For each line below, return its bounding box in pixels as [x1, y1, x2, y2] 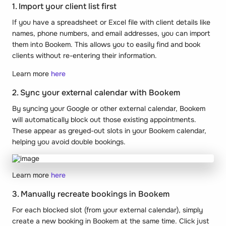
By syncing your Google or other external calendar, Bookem [12, 103, 205, 113]
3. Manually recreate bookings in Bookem [12, 188, 169, 199]
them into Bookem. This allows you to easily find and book [12, 39, 200, 49]
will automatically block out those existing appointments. [12, 115, 196, 124]
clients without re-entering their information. [12, 50, 157, 60]
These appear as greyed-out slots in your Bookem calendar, [12, 126, 206, 135]
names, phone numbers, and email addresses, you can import [12, 28, 210, 38]
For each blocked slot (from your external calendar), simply [12, 205, 203, 214]
